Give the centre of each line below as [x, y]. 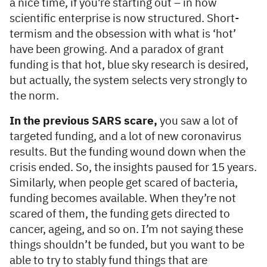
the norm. [35, 97]
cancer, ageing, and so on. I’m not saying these [126, 230]
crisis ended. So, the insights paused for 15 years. [133, 168]
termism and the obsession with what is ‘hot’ [123, 35]
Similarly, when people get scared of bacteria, [124, 184]
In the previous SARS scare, [83, 122]
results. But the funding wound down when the [128, 153]
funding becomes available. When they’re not [123, 199]
